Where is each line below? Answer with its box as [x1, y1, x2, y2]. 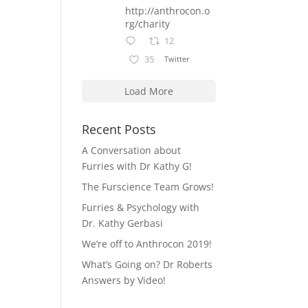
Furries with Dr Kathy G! [82, 159, 192, 173]
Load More [124, 84, 173, 98]
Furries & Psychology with [82, 200, 200, 214]
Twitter [164, 54, 190, 65]
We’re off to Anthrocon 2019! [82, 236, 212, 250]
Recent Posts [82, 120, 157, 137]
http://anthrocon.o [125, 3, 210, 17]
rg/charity [125, 16, 170, 30]
